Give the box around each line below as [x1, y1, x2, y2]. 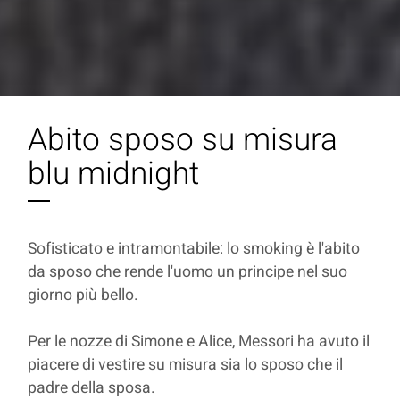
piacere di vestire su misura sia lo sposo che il [28, 354, 344, 377]
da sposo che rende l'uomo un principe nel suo [28, 261, 348, 284]
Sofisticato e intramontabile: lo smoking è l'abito [28, 237, 361, 261]
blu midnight [28, 151, 200, 198]
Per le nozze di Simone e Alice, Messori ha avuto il [28, 330, 371, 354]
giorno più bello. [28, 284, 143, 307]
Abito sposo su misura [28, 117, 338, 164]
